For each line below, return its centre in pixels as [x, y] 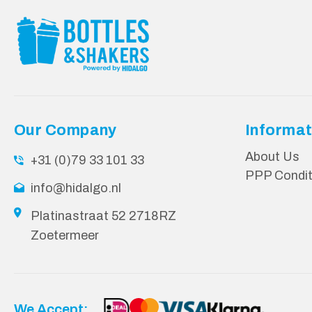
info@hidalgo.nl [76, 188]
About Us [272, 156]
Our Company [65, 130]
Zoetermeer [65, 235]
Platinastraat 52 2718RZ [103, 216]
